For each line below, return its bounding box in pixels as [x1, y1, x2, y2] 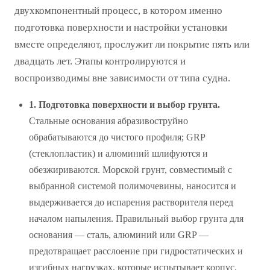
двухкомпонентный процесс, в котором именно [14, 4, 222, 16]
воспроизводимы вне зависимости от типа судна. [14, 72, 230, 84]
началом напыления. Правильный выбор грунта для [29, 213, 243, 224]
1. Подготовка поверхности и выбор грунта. [29, 99, 220, 110]
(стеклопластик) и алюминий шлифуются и [29, 148, 208, 159]
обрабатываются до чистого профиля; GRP [29, 131, 205, 142]
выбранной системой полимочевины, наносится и [29, 180, 236, 191]
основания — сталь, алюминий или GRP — [29, 229, 209, 240]
